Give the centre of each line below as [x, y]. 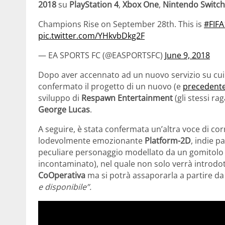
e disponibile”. [65, 187]
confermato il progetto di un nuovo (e [110, 87]
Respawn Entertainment [127, 98]
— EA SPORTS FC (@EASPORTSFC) [101, 55]
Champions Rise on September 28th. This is [121, 24]
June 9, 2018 [187, 55]
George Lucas [64, 110]
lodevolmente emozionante [91, 141]
